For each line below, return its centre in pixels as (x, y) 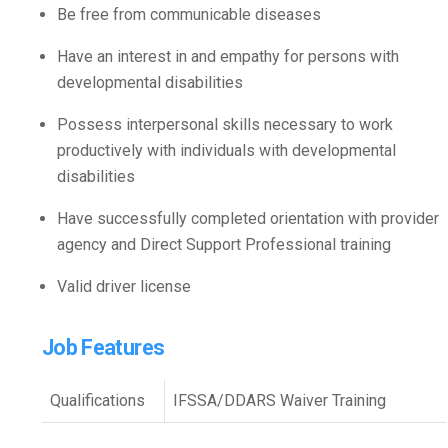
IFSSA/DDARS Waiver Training (279, 401)
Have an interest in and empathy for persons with (228, 57)
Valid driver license (124, 287)
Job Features (103, 348)
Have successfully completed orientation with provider (248, 219)
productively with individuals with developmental (226, 151)
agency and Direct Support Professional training (224, 245)
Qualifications (97, 401)
